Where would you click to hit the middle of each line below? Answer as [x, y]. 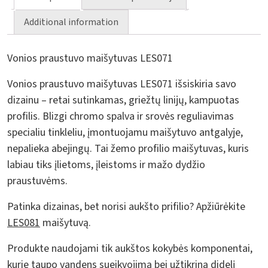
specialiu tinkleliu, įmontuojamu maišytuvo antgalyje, [125, 132]
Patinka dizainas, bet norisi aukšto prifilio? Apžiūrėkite [126, 206]
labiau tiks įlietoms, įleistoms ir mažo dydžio [106, 165]
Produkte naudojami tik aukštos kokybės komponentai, [130, 248]
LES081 [24, 223]
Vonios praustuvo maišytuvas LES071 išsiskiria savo [122, 84]
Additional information [71, 22]
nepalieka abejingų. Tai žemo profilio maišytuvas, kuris [128, 148]
